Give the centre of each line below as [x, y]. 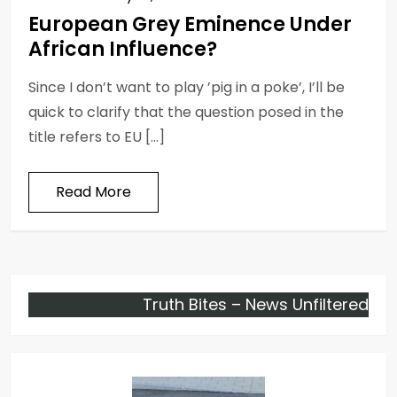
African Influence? [123, 49]
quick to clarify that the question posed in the [186, 112]
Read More [93, 191]
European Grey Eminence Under [190, 24]
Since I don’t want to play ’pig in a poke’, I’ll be [187, 87]
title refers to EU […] [97, 136]
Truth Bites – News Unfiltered [256, 304]
